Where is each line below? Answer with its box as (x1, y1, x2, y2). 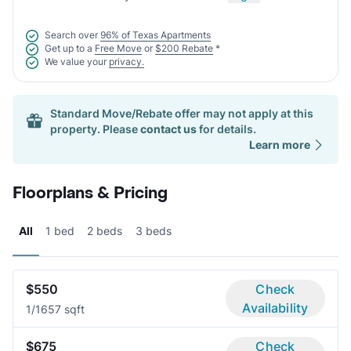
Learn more (249, 137, 310, 151)
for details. (197, 121, 256, 136)
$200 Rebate (155, 42, 213, 55)
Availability (242, 299, 309, 316)
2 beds (87, 223, 122, 237)
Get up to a (45, 42, 92, 55)
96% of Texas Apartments (100, 29, 211, 42)
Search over (45, 29, 98, 42)
